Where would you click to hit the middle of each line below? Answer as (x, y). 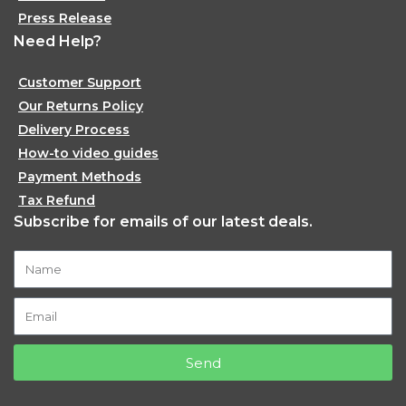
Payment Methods (80, 177)
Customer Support (80, 82)
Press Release (65, 18)
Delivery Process (74, 130)
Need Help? (58, 41)
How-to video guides (89, 153)
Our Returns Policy (81, 106)
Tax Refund (57, 200)
